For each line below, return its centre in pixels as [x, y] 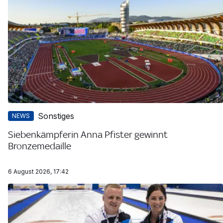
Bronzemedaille [40, 146]
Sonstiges [56, 116]
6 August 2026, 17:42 [38, 171]
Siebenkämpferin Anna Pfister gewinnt [88, 134]
